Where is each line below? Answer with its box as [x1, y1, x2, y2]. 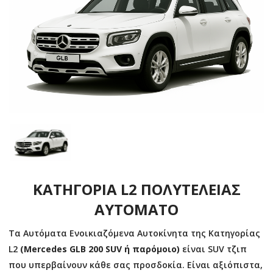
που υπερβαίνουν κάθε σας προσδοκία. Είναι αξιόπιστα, [9, 259, 263, 271]
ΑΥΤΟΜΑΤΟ [94, 199, 179, 220]
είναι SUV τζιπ [180, 243, 247, 255]
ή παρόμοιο [124, 243, 177, 255]
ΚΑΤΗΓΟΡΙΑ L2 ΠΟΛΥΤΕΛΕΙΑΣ [32, 179, 241, 200]
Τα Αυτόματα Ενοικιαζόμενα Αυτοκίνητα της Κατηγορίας [9, 227, 260, 239]
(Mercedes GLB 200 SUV [20, 243, 124, 255]
